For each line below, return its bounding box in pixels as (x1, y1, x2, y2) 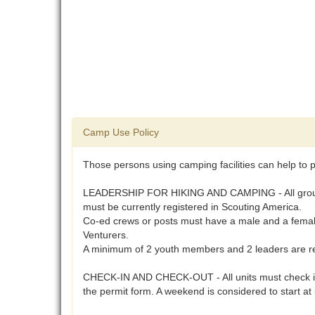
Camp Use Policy (83, 127, 159, 139)
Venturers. (83, 229, 129, 241)
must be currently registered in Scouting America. (83, 201, 302, 213)
